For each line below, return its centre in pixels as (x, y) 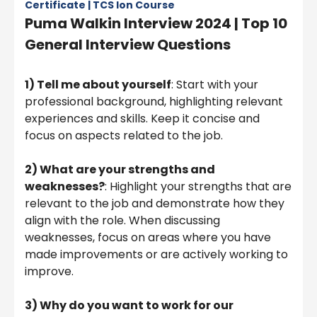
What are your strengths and (127, 169)
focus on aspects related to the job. (124, 135)
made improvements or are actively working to (156, 254)
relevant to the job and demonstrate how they (155, 203)
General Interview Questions (128, 44)
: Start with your (215, 84)
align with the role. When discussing (122, 220)
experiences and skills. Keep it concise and (142, 118)
